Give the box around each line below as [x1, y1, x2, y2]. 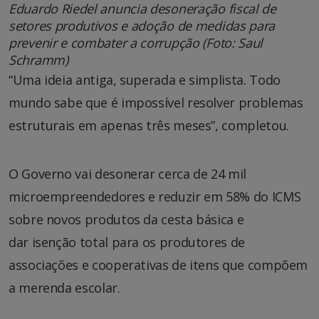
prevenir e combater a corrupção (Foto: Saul [9, 33, 263, 51]
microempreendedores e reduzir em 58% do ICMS [9, 187, 301, 205]
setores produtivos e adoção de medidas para [9, 16, 276, 34]
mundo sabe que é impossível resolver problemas [9, 93, 303, 111]
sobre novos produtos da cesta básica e [9, 210, 244, 228]
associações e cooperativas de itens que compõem [9, 256, 308, 273]
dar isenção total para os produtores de [9, 233, 245, 251]
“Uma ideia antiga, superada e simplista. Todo [9, 70, 281, 88]
